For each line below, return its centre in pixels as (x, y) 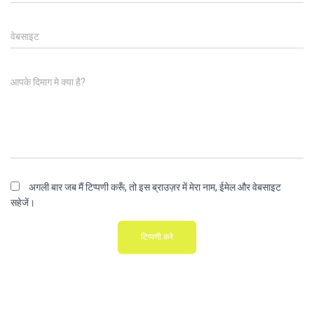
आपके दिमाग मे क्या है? (48, 82)
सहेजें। (23, 203)
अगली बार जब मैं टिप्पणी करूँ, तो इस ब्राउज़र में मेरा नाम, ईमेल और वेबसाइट (155, 187)
